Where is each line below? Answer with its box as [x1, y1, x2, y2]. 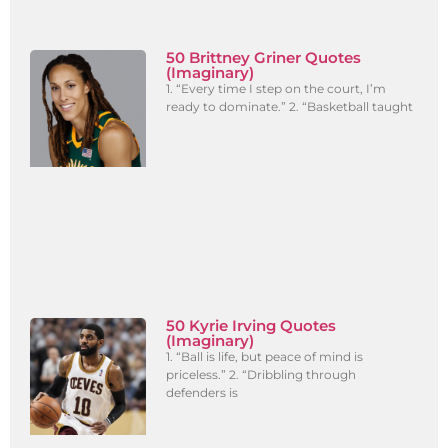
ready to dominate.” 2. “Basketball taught [166, 99, 414, 115]
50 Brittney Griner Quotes [166, 48, 362, 68]
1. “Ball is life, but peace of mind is [166, 349, 364, 365]
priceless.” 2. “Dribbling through [166, 367, 357, 383]
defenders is [166, 385, 239, 401]
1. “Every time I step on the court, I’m [166, 81, 387, 97]
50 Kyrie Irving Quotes [166, 316, 337, 336]
